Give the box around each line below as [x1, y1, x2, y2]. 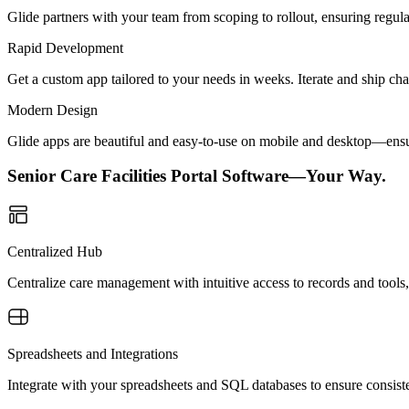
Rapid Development [7, 39, 123, 56]
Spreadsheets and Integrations [7, 346, 178, 362]
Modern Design [7, 101, 98, 118]
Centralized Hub [7, 244, 102, 259]
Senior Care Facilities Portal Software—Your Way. [7, 166, 386, 186]
